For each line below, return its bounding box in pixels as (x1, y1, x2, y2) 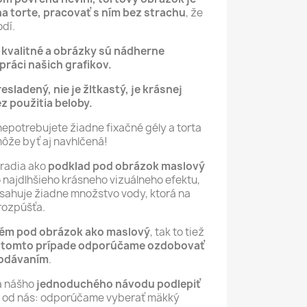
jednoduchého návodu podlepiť (34, 276, 201, 291)
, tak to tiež (150, 224, 204, 239)
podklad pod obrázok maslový (48, 158, 205, 173)
